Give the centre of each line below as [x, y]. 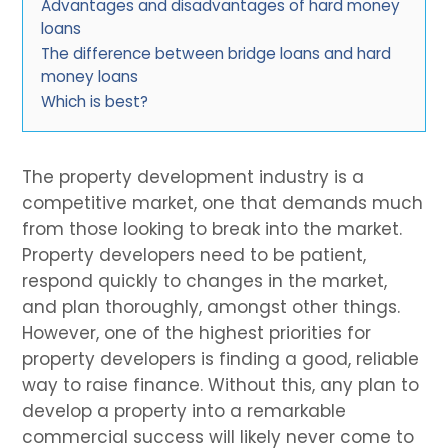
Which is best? [95, 101]
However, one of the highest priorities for [197, 332]
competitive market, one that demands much [223, 202]
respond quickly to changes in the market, [205, 280]
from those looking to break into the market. [212, 228]
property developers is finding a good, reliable [221, 358]
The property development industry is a [193, 176]
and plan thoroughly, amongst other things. [211, 306]
